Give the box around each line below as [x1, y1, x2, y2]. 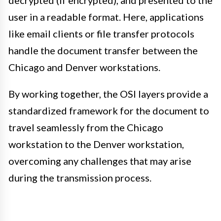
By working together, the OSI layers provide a [8, 88, 208, 100]
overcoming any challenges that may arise [8, 155, 191, 167]
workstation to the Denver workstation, [8, 138, 184, 150]
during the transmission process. [8, 172, 151, 184]
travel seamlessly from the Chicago [8, 121, 163, 134]
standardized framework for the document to [8, 105, 209, 117]
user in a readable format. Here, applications [8, 11, 204, 23]
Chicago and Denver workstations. [8, 61, 160, 74]
